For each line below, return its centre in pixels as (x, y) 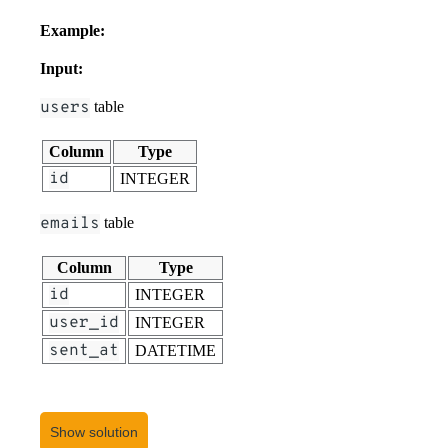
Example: (72, 30)
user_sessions (105, 395)
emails (70, 223)
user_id (84, 322)
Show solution (94, 431)
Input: (61, 68)
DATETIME (175, 350)
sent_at (84, 350)
